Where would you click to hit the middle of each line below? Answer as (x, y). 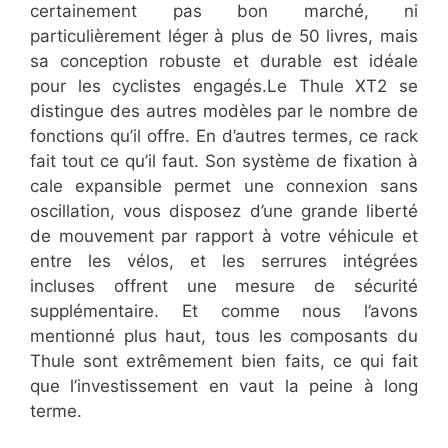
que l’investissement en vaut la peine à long (224, 386)
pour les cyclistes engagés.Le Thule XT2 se (224, 86)
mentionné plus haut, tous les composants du (224, 336)
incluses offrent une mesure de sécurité (224, 286)
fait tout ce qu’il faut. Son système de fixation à (224, 161)
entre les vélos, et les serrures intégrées (224, 261)
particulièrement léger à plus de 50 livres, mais (224, 36)
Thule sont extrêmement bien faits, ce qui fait (224, 361)
